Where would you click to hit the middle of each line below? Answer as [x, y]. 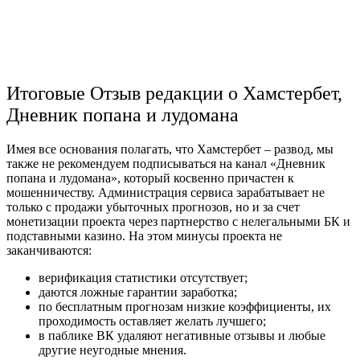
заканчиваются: [49, 250]
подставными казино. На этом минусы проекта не [144, 235]
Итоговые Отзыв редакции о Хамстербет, [174, 93]
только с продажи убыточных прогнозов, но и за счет [153, 207]
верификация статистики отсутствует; [143, 277]
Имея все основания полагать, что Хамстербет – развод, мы [170, 149]
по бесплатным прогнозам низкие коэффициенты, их [185, 306]
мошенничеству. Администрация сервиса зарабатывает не [166, 192]
